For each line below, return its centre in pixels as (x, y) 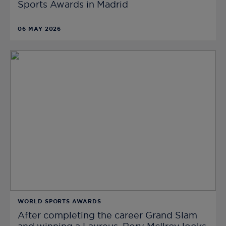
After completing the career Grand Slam (107, 216)
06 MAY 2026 (40, 29)
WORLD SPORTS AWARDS (60, 201)
